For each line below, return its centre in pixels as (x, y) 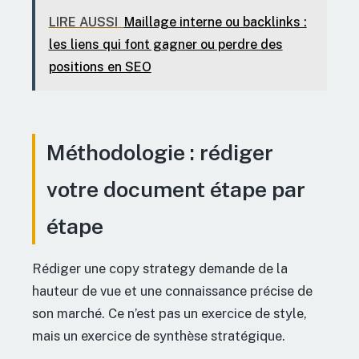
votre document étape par (176, 190)
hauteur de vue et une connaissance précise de (172, 291)
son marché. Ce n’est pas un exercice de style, (169, 314)
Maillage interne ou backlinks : (215, 22)
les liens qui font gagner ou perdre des (165, 44)
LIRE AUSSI (83, 22)
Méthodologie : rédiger (160, 153)
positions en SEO (100, 67)
